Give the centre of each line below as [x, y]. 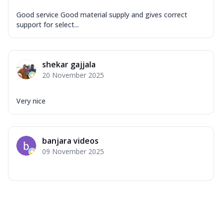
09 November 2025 [73, 151]
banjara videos [70, 140]
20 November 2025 [73, 75]
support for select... [48, 24]
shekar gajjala [69, 64]
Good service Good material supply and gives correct [102, 14]
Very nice [31, 101]
